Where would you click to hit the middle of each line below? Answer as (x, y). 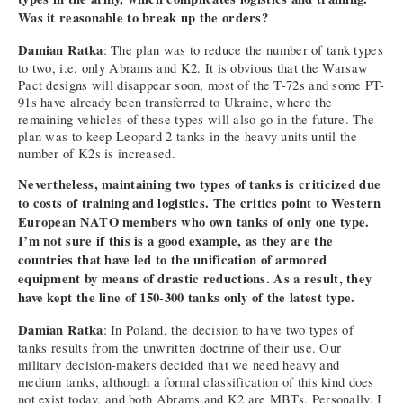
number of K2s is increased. (97, 153)
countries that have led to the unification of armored (173, 260)
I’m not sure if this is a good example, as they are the (176, 241)
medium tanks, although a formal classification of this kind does (196, 382)
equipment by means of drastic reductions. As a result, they (195, 279)
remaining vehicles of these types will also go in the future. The (197, 119)
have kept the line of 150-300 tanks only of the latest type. (187, 298)
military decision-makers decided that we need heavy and (179, 365)
